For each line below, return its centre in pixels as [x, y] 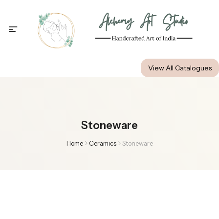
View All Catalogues [180, 68]
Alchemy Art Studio [144, 22]
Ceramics [102, 143]
